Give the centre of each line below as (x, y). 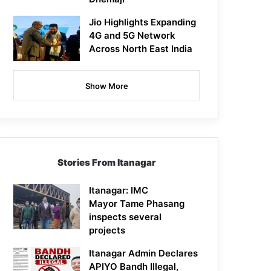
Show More (106, 86)
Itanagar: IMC (119, 191)
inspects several (126, 217)
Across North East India (141, 49)
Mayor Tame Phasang (137, 204)
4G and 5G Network (132, 36)
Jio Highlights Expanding (143, 22)
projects (107, 230)
